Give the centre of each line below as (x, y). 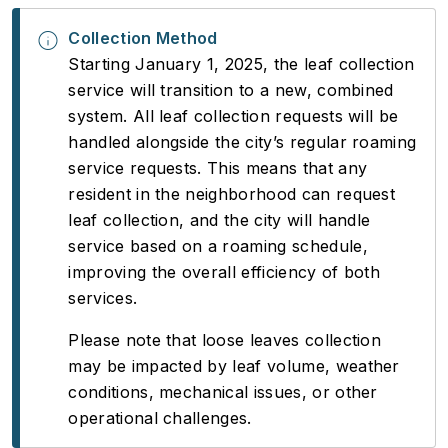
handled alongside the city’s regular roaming (242, 142)
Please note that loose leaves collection (225, 340)
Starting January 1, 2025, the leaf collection (241, 64)
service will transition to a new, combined (231, 90)
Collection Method (143, 38)
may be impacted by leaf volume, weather (234, 366)
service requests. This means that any (218, 168)
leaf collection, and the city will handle (219, 220)
